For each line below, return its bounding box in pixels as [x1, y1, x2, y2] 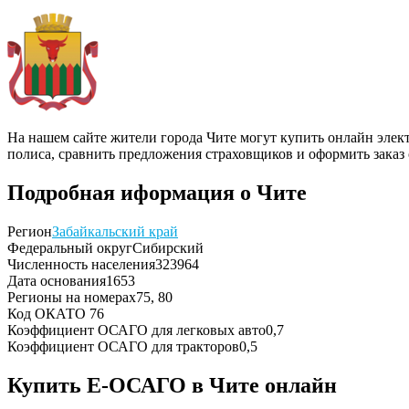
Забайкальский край [52, 223, 178, 239]
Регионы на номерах [7, 288, 136, 305]
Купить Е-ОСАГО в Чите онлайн [7, 372, 337, 397]
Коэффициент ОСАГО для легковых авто [7, 321, 266, 338]
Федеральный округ [7, 239, 132, 256]
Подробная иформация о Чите [7, 180, 307, 204]
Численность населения [7, 256, 155, 272]
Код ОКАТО [7, 305, 89, 321]
